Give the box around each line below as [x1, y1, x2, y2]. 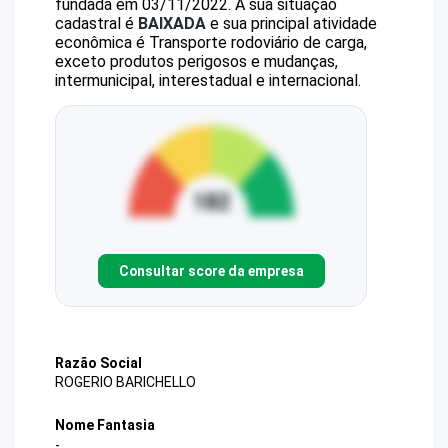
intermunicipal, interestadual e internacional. [55, 71, 361, 90]
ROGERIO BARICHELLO [55, 374, 196, 391]
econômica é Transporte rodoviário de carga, [55, 33, 367, 52]
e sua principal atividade [206, 14, 377, 33]
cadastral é [55, 14, 138, 33]
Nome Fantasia [55, 417, 155, 434]
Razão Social [55, 355, 142, 371]
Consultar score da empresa [118, 262, 304, 279]
